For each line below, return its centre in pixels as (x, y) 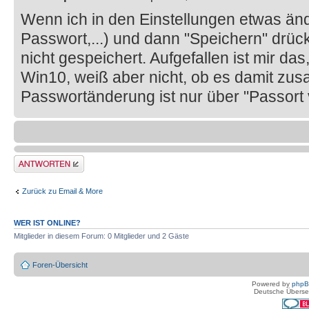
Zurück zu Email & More (62, 191)
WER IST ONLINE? (47, 223)
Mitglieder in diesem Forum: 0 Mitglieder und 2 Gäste (101, 236)
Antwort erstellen (42, 160)
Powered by (272, 283)
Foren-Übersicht (60, 265)
